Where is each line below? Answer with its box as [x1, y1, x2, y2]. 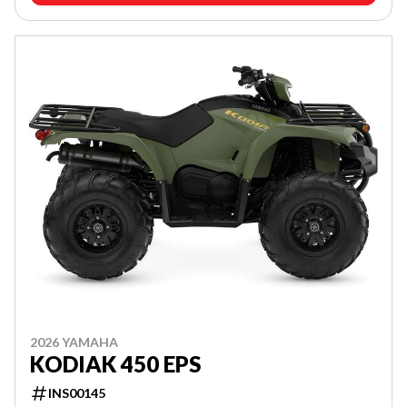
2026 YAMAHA [30, 333, 118, 350]
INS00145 [48, 384, 105, 401]
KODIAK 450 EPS [30, 350, 201, 377]
